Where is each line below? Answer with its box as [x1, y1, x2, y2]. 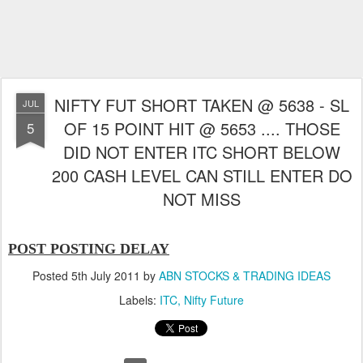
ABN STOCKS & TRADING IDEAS [159, 267, 331, 284]
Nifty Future [184, 292, 244, 308]
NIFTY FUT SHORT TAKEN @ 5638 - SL [54, 93, 349, 117]
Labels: [119, 292, 160, 308]
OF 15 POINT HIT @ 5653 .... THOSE [63, 117, 340, 140]
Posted [32, 267, 71, 284]
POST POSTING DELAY [8, 241, 169, 257]
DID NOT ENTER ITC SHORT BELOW [63, 140, 340, 164]
